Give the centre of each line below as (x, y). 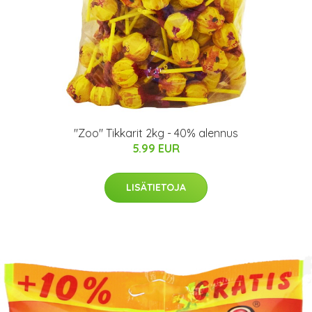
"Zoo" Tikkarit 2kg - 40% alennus (156, 133)
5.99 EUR (156, 148)
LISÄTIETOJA (156, 187)
